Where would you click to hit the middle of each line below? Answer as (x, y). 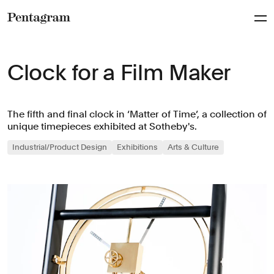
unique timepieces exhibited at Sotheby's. (102, 126)
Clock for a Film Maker (119, 72)
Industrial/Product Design (60, 147)
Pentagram (34, 32)
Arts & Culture (193, 147)
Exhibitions (137, 147)
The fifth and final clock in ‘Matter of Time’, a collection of (137, 114)
